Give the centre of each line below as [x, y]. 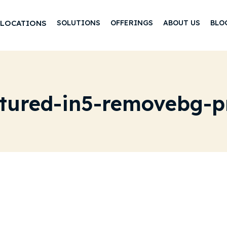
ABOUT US [182, 23]
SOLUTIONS [79, 23]
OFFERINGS [132, 23]
